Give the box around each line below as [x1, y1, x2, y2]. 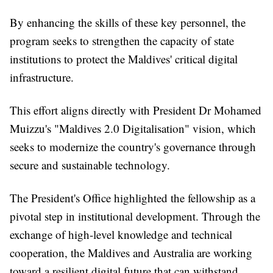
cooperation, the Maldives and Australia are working [10, 245, 252, 260]
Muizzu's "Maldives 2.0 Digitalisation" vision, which [10, 121, 256, 136]
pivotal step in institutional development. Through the [10, 208, 260, 224]
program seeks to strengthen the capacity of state [10, 33, 234, 48]
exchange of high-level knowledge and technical [10, 227, 232, 242]
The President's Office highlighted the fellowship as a [10, 190, 255, 205]
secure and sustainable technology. [10, 157, 170, 172]
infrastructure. [10, 69, 74, 85]
